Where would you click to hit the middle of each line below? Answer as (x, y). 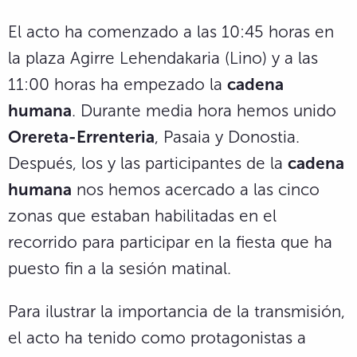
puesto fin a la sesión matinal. (120, 269)
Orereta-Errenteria (81, 137)
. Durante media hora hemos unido (204, 111)
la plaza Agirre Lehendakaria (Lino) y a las (163, 58)
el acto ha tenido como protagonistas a (157, 338)
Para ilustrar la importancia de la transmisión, (177, 312)
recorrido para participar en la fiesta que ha (170, 242)
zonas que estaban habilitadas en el (142, 216)
